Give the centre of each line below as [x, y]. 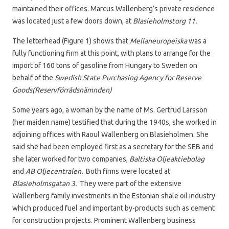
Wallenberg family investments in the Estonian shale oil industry [114, 196]
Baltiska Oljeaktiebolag [167, 159]
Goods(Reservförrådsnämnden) [62, 90]
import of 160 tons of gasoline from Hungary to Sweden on [105, 66]
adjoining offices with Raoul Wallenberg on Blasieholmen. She [110, 135]
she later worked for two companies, [71, 159]
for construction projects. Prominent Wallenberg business [104, 221]
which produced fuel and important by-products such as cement [113, 208]
